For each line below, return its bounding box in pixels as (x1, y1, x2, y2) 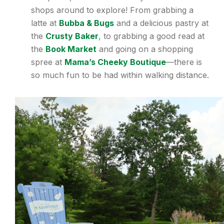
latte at (31, 18, 59, 28)
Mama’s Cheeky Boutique (64, 57, 166, 67)
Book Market (45, 44, 96, 54)
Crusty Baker (45, 31, 98, 41)
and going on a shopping (96, 44, 193, 54)
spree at (31, 57, 64, 67)
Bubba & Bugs (59, 18, 114, 28)
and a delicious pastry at (114, 18, 208, 28)
